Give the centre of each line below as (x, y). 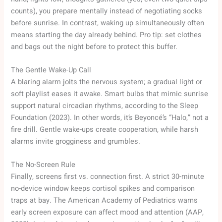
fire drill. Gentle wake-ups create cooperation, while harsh (105, 129)
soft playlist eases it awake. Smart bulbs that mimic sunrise (110, 94)
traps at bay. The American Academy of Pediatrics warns (105, 201)
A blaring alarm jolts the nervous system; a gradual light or (107, 82)
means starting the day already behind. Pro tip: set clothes (107, 35)
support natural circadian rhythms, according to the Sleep (105, 106)
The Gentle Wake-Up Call (51, 70)
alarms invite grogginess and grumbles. (76, 141)
